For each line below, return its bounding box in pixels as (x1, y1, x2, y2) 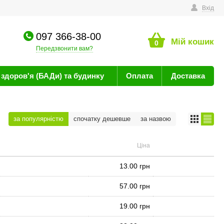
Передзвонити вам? (36, 45, 93, 52)
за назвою (140, 115, 171, 122)
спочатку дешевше (73, 115, 130, 122)
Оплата (125, 71, 153, 80)
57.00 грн (119, 182, 150, 190)
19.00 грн (119, 202, 150, 210)
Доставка (170, 71, 205, 80)
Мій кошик (171, 37, 214, 46)
